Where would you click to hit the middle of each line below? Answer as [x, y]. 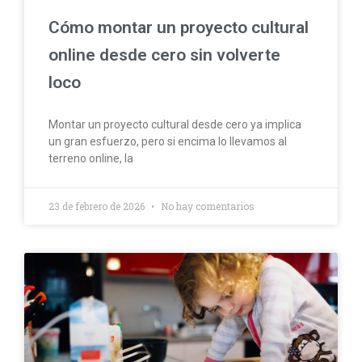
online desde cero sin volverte [164, 55]
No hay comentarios [206, 206]
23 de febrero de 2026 [98, 206]
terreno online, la [91, 159]
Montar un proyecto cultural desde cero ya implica [175, 125]
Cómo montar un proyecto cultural [179, 28]
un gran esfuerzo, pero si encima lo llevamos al [168, 142]
